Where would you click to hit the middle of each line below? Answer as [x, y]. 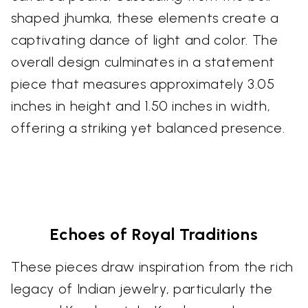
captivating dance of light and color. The [145, 40]
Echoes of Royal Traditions [154, 234]
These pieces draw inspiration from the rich [152, 267]
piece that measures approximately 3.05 [143, 84]
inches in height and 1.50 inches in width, [141, 106]
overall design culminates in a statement [143, 62]
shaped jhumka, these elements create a [145, 18]
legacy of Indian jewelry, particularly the [142, 289]
